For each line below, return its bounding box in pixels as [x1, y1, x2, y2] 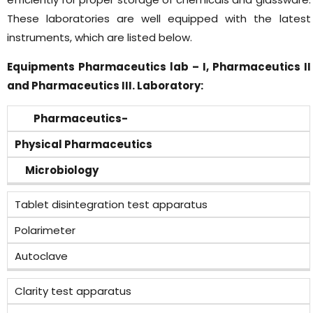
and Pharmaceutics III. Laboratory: [7, 78, 203, 93]
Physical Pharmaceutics [15, 136, 152, 152]
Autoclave [15, 249, 68, 264]
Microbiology [15, 162, 99, 177]
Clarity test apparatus [15, 283, 131, 298]
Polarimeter [15, 223, 75, 238]
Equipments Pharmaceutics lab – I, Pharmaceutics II [7, 59, 311, 74]
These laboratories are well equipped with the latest [7, 10, 311, 26]
